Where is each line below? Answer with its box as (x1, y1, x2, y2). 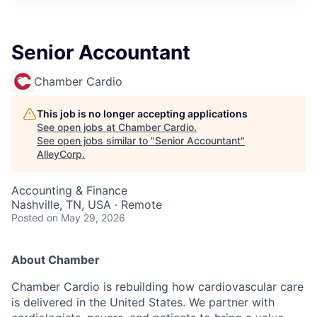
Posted (11, 211, 44, 224)
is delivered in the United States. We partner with (11, 294, 275, 309)
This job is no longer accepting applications (37, 107, 248, 120)
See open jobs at (37, 120, 118, 133)
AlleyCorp (37, 147, 82, 160)
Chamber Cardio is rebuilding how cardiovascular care (11, 279, 304, 294)
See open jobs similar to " (37, 134, 155, 146)
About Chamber (11, 252, 100, 267)
